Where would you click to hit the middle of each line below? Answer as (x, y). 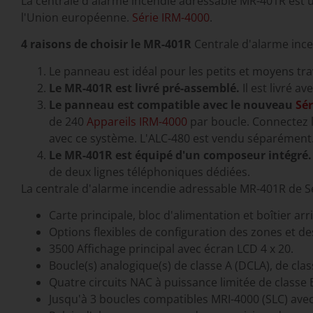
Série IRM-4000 (171, 17)
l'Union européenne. (77, 17)
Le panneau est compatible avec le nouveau (172, 104)
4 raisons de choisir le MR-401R (106, 44)
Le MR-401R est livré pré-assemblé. (144, 88)
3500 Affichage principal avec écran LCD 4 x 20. (171, 249)
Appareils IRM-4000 (137, 121)
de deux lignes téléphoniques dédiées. (150, 172)
